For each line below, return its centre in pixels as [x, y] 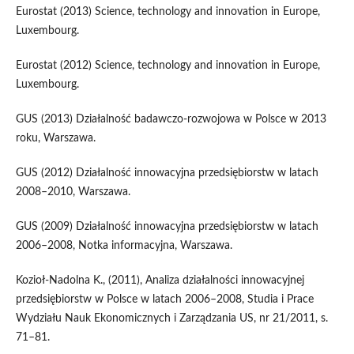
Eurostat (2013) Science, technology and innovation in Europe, [168, 12]
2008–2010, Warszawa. [73, 192]
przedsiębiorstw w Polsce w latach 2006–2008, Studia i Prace [164, 300]
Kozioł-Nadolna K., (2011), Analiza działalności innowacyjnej [160, 281]
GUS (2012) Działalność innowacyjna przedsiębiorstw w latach [167, 173]
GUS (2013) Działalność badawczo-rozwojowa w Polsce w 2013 [171, 120]
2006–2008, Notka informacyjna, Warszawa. [124, 246]
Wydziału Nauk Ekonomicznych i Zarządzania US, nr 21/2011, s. [171, 319]
